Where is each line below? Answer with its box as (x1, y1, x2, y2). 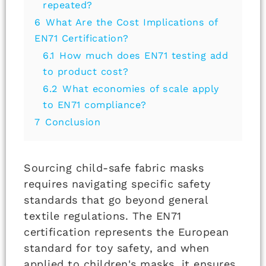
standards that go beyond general (24, 194, 208, 207)
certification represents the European (24, 226, 229, 239)
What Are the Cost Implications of (46, 17, 218, 28)
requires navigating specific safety (24, 178, 211, 191)
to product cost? (43, 66, 128, 78)
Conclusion (45, 116, 100, 128)
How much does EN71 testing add (59, 50, 228, 62)
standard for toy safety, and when (24, 242, 210, 255)
